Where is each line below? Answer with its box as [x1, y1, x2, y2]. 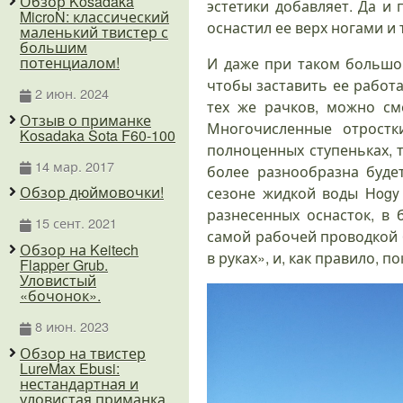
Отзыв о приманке [20, 109, 151, 130]
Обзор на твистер [20, 342, 146, 363]
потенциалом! [20, 52, 120, 74]
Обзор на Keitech [20, 239, 139, 261]
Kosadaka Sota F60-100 [20, 124, 175, 146]
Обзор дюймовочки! [20, 182, 164, 203]
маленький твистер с [20, 22, 168, 43]
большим [20, 37, 87, 58]
